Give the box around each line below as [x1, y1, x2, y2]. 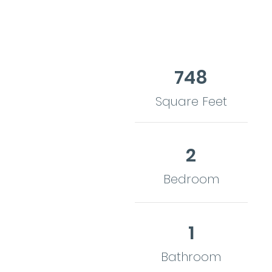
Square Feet [155, 92, 227, 110]
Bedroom [163, 170, 219, 188]
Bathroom [161, 248, 221, 265]
